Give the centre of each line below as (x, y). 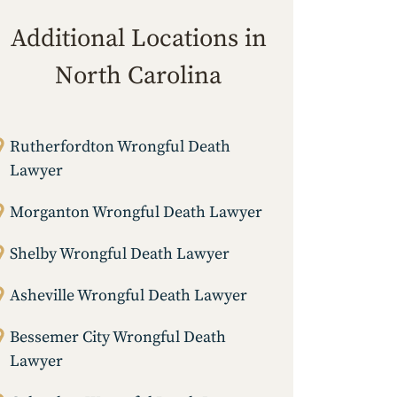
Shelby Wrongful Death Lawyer (120, 254)
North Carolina (138, 76)
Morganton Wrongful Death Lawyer (136, 213)
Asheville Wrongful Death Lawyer (128, 296)
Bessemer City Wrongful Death (118, 338)
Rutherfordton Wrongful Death (120, 147)
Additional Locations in (138, 39)
